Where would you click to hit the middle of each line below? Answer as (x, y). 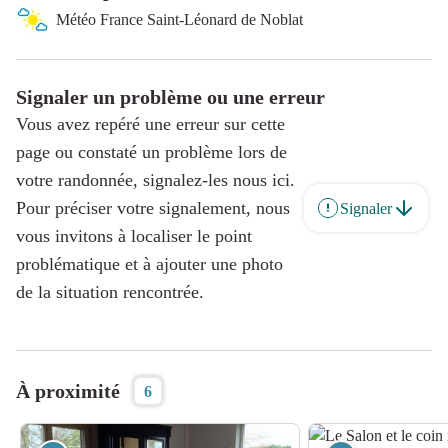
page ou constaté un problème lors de (151, 152)
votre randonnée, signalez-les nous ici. (155, 180)
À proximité (68, 391)
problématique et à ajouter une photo (149, 264)
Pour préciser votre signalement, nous (153, 208)
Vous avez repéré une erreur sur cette (150, 124)
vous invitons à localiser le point (134, 236)
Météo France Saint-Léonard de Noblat (179, 19)
